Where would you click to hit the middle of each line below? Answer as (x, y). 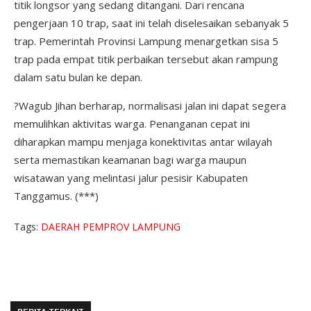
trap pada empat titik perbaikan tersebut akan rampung (146, 59)
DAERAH (62, 226)
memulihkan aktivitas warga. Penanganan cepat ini (132, 123)
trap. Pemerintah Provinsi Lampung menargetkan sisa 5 (146, 41)
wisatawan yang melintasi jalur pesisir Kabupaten (131, 177)
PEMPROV (107, 226)
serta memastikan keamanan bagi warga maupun (130, 159)
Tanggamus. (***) (56, 195)
